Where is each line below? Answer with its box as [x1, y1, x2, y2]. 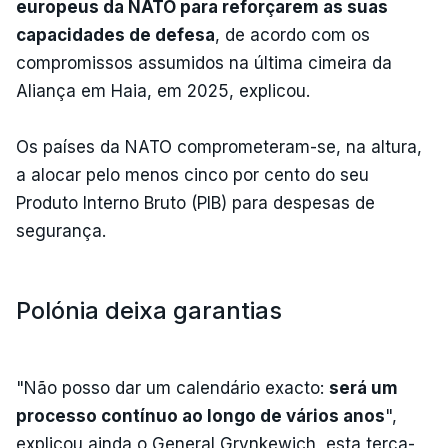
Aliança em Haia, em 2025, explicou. [16, 80, 315, 101]
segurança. [16, 220, 106, 241]
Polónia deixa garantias [16, 295, 282, 325]
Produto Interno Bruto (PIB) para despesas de [16, 192, 375, 213]
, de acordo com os [215, 24, 370, 45]
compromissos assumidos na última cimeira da [16, 52, 392, 73]
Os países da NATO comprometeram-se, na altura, [16, 136, 422, 157]
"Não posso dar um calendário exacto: [16, 377, 329, 398]
